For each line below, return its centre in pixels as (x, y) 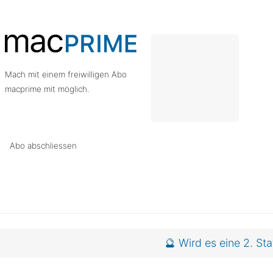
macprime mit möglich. (48, 89)
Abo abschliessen (44, 146)
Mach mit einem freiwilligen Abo (66, 74)
